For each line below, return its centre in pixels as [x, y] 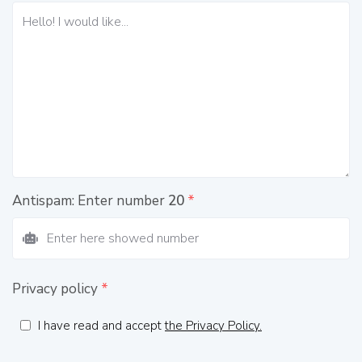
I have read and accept [101, 325]
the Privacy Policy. [213, 325]
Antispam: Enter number [90, 200]
